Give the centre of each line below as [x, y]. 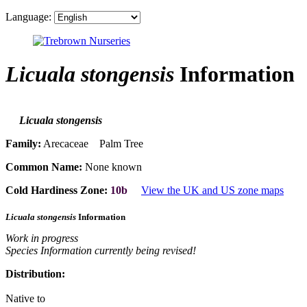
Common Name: [44, 167]
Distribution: [35, 273]
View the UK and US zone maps [212, 191]
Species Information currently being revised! [101, 250]
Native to [25, 298]
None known [112, 167]
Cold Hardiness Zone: [57, 191]
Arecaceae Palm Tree [92, 144]
